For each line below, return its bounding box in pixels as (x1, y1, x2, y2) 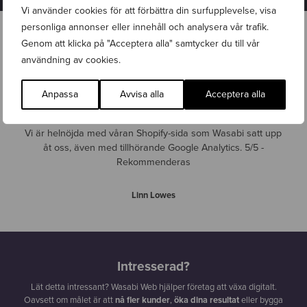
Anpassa (42, 88, 79, 100)
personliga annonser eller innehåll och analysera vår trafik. (21, 21, 269, 33)
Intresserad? (117, 258, 190, 274)
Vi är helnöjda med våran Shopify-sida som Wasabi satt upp (25, 127, 282, 140)
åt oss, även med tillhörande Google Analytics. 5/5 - (42, 142, 264, 154)
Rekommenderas (116, 156, 191, 169)
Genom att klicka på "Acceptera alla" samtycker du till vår (21, 37, 260, 49)
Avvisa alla (120, 88, 164, 100)
